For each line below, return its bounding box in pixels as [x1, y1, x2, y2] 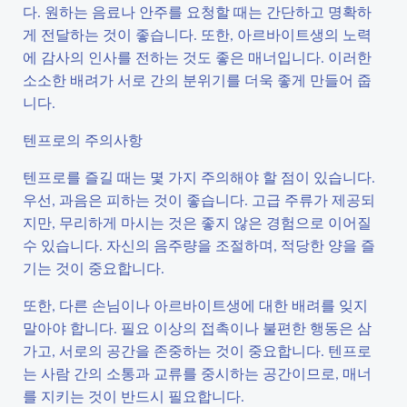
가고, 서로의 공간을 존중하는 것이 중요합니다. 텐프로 [23, 341, 372, 360]
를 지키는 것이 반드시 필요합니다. [23, 386, 244, 405]
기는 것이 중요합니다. [23, 258, 164, 277]
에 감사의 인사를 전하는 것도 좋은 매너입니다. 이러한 [23, 47, 372, 66]
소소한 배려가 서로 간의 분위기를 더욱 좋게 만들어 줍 [23, 70, 372, 89]
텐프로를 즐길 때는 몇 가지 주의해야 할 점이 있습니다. [23, 167, 375, 186]
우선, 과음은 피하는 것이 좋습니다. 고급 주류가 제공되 [23, 190, 375, 209]
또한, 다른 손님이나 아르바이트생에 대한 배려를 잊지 [23, 295, 368, 314]
